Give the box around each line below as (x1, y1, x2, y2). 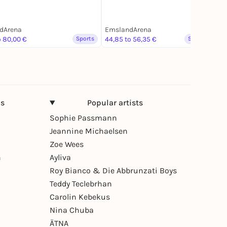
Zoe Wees (50, 139, 84, 149)
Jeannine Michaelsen (50, 126, 128, 136)
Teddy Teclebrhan (50, 179, 112, 189)
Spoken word (188, 35, 224, 43)
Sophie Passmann (50, 113, 117, 123)
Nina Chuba (50, 205, 94, 215)
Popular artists (87, 98, 143, 108)
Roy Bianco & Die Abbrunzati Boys (50, 166, 177, 176)
